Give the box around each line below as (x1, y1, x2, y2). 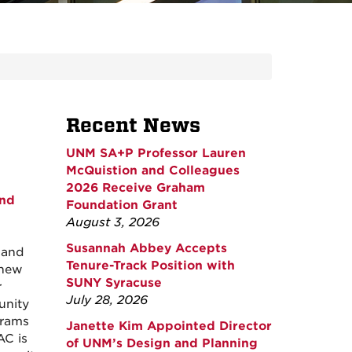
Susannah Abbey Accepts (65, 241, 227, 256)
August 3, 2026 (65, 215, 159, 230)
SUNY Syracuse (65, 276, 162, 291)
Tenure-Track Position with (65, 258, 235, 273)
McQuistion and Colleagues (65, 163, 240, 178)
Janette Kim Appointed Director (65, 319, 272, 334)
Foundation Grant (65, 198, 178, 213)
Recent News (65, 114, 200, 137)
